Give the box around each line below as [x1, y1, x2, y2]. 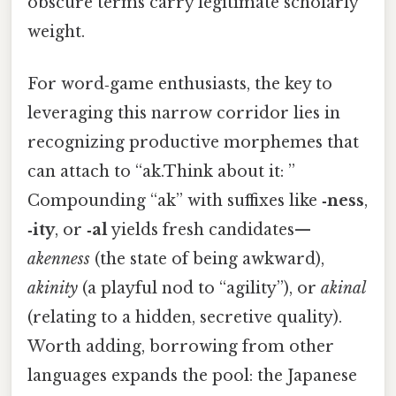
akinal [321, 278, 366, 298]
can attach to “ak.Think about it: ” [27, 161, 295, 181]
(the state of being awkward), [90, 248, 324, 269]
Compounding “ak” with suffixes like [27, 190, 322, 210]
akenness [27, 248, 90, 269]
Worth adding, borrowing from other [27, 336, 334, 356]
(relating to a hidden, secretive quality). [27, 307, 342, 327]
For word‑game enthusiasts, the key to [27, 73, 332, 94]
